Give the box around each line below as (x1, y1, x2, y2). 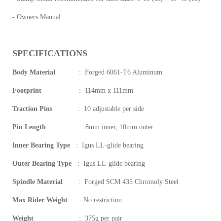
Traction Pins (12, 105, 52, 112)
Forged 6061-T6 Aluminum (85, 68, 162, 76)
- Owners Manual (12, 13, 61, 21)
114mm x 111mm (85, 86, 133, 94)
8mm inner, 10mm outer (85, 123, 153, 131)
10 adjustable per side (84, 105, 144, 112)
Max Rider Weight (12, 196, 68, 204)
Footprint (12, 86, 41, 94)
